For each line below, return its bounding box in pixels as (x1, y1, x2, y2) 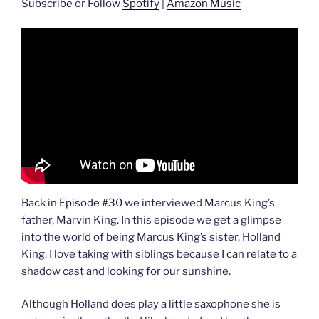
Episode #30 (57, 196, 122, 209)
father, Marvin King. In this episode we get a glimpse (21, 213, 281, 226)
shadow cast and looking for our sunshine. (21, 264, 231, 278)
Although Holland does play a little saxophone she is (21, 298, 281, 311)
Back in (21, 196, 57, 209)
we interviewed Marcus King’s (122, 196, 275, 209)
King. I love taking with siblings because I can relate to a (21, 247, 297, 261)
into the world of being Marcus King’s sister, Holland (21, 230, 281, 244)
